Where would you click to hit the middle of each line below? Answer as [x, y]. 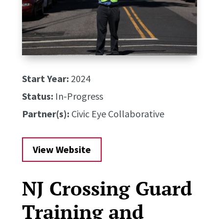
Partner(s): [45, 114]
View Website [62, 150]
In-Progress [78, 96]
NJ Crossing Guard [107, 188]
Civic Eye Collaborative [117, 114]
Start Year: [45, 79]
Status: [37, 96]
